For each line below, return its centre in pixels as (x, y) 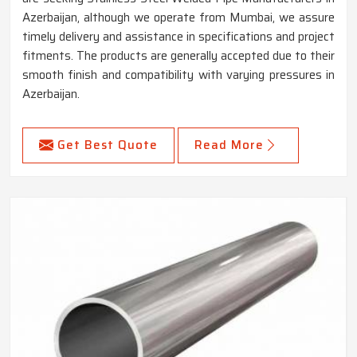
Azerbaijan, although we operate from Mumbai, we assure (178, 18)
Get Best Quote (108, 145)
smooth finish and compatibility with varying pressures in (178, 75)
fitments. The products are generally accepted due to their (178, 56)
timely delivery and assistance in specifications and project (178, 37)
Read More (229, 145)
